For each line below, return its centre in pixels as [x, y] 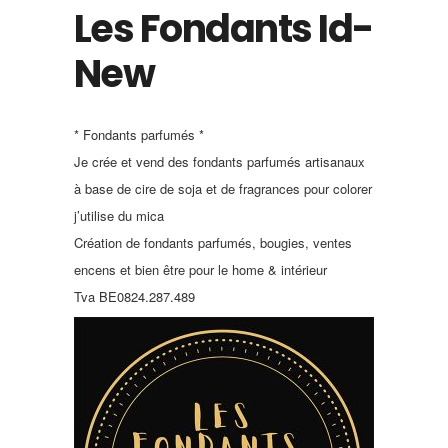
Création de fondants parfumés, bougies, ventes [213, 242]
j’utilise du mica [119, 215]
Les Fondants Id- [223, 28]
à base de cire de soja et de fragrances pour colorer [223, 188]
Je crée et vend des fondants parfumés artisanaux [219, 161]
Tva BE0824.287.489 [134, 296]
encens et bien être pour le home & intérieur [200, 269]
